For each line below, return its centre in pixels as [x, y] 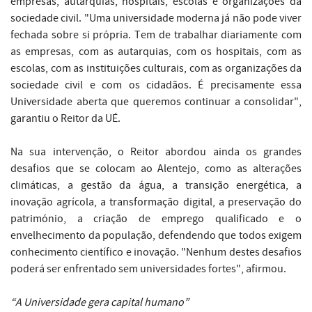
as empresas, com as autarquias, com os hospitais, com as [156, 52]
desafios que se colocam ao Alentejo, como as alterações [156, 169]
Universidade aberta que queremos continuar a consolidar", [156, 102]
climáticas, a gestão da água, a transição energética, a [156, 186]
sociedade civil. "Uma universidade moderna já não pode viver [156, 18]
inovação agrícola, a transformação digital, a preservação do [156, 202]
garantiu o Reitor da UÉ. [65, 119]
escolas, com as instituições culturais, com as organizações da [156, 69]
